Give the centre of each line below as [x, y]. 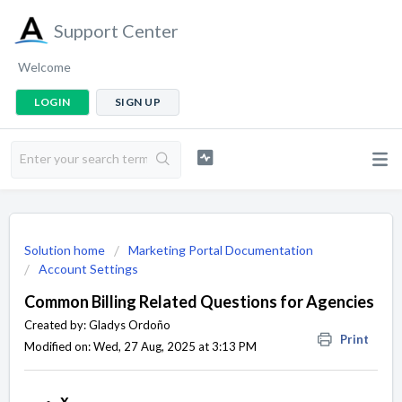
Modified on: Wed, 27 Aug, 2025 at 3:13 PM [140, 346]
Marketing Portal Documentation [221, 250]
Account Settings [88, 269]
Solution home [66, 250]
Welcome [44, 67]
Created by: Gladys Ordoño [97, 325]
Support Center [116, 31]
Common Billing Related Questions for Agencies [199, 301]
